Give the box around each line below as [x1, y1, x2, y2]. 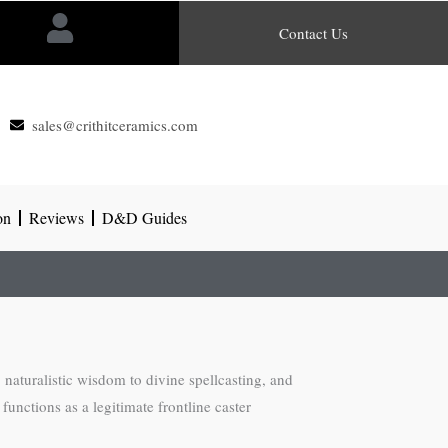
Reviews [29, 207, 84, 228]
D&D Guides [102, 207, 187, 228]
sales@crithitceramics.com [32, 114, 199, 135]
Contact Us [279, 23, 349, 43]
